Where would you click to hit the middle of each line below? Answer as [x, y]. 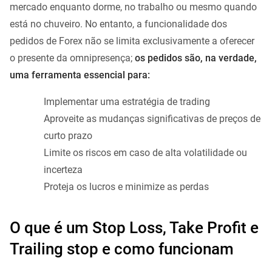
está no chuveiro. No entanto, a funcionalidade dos [118, 24]
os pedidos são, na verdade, [196, 58]
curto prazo [68, 136]
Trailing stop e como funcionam [122, 249]
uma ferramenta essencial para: [80, 75]
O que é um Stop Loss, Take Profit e [134, 228]
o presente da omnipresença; [72, 58]
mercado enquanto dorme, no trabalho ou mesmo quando [133, 7]
